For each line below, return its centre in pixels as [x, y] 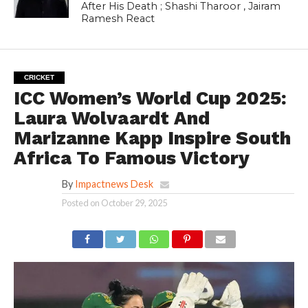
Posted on [80, 202]
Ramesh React [118, 18]
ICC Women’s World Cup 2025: [150, 98]
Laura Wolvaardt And [111, 118]
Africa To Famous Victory [131, 158]
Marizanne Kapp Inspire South [152, 138]
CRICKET [39, 77]
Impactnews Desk [114, 184]
